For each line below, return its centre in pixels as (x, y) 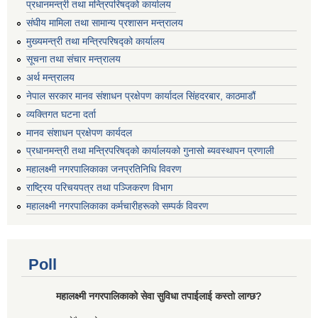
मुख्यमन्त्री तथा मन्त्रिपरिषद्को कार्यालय (95, 41)
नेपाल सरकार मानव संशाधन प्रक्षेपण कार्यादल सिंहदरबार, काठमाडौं (147, 96)
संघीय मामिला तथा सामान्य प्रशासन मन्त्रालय (105, 22)
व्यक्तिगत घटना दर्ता (61, 114)
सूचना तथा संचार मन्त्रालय (73, 59)
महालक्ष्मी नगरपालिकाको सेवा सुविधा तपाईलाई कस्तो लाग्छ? (159, 296)
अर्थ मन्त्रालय (50, 78)
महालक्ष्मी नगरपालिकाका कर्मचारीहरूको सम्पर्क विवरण (117, 205)
